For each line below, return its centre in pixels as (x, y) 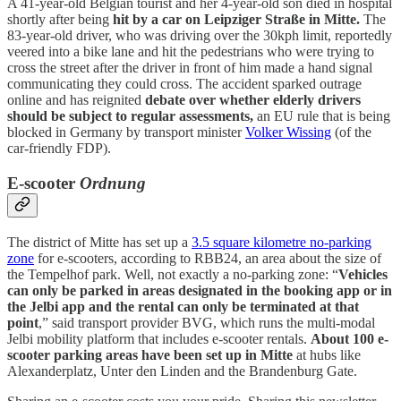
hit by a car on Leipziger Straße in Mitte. (236, 20)
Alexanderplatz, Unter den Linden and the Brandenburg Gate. (182, 371)
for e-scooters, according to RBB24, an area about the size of (208, 258)
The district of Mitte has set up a (99, 242)
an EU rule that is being (324, 116)
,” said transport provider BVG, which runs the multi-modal (207, 322)
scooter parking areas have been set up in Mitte (150, 354)
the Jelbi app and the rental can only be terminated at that (183, 306)
